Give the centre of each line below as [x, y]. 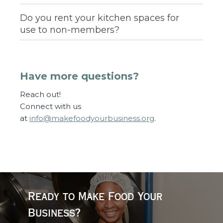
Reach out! [40, 94]
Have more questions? [79, 76]
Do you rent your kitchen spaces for [100, 18]
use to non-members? [70, 30]
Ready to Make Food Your [95, 197]
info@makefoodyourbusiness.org [92, 118]
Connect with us [51, 106]
